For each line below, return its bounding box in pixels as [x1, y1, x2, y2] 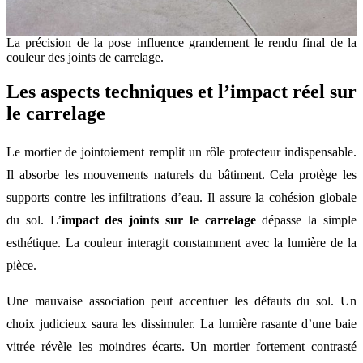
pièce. [6, 258, 36, 272]
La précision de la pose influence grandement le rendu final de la [6, 35, 357, 49]
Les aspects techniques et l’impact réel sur [6, 80, 357, 102]
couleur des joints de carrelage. [6, 49, 164, 64]
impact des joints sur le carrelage [61, 212, 256, 227]
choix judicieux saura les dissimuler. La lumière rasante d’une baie [6, 316, 357, 331]
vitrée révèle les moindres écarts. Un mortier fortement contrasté [6, 339, 357, 353]
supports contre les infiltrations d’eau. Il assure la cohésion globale [6, 190, 357, 204]
